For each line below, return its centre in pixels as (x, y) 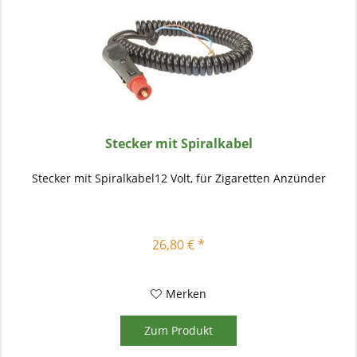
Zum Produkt (179, 330)
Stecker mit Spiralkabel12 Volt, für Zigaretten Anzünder (178, 178)
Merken (186, 293)
